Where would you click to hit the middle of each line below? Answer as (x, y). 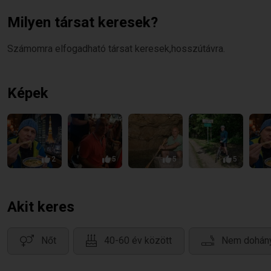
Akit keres (41, 207)
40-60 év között (138, 241)
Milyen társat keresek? (83, 22)
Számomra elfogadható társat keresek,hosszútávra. (116, 49)
